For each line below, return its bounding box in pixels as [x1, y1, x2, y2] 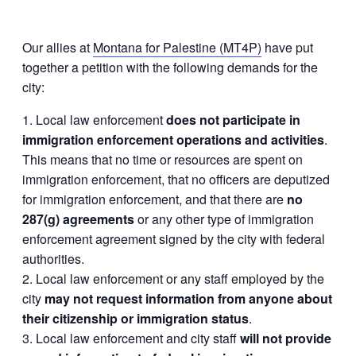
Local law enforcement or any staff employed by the [36, 269, 324, 288]
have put [261, 38, 313, 57]
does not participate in [166, 110, 300, 130]
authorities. [22, 250, 84, 269]
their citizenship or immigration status [22, 309, 249, 328]
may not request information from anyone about [44, 289, 332, 308]
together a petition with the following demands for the [22, 58, 318, 77]
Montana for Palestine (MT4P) [93, 38, 261, 57]
